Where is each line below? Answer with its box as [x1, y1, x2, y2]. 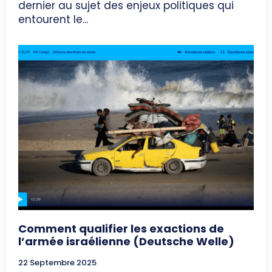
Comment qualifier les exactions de [18, 220, 224, 236]
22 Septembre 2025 [18, 256, 97, 268]
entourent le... [18, 12, 88, 27]
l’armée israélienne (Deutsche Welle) [18, 233, 234, 249]
